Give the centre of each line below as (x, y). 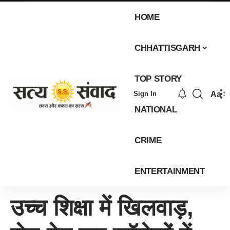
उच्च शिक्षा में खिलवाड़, (102, 208)
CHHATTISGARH (168, 48)
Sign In (145, 94)
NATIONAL (156, 109)
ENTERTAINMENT (170, 171)
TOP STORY (158, 79)
